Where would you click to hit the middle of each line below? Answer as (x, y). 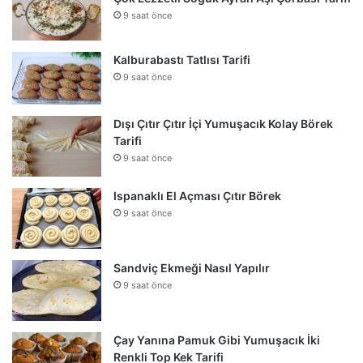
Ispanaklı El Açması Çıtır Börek (197, 196)
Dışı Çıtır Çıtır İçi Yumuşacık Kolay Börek (223, 124)
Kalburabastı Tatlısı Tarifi (182, 59)
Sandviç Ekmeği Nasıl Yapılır (192, 268)
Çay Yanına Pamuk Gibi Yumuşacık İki (217, 340)
